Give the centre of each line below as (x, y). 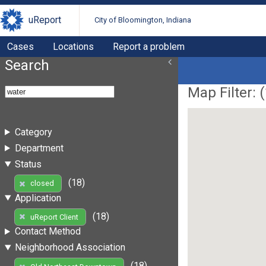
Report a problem (149, 46)
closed (42, 183)
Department (39, 148)
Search (27, 65)
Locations (73, 46)
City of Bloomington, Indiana (143, 20)
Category (33, 132)
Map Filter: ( (226, 92)
